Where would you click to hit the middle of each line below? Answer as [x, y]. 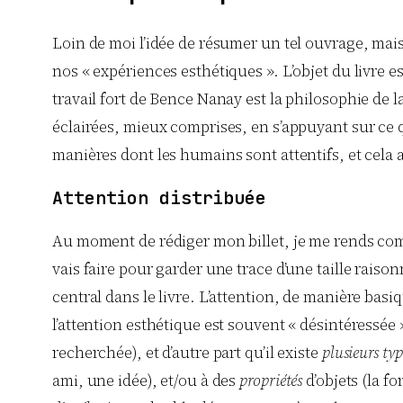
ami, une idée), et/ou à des [146, 380]
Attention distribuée [159, 198]
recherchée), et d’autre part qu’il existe [187, 352]
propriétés [271, 380]
